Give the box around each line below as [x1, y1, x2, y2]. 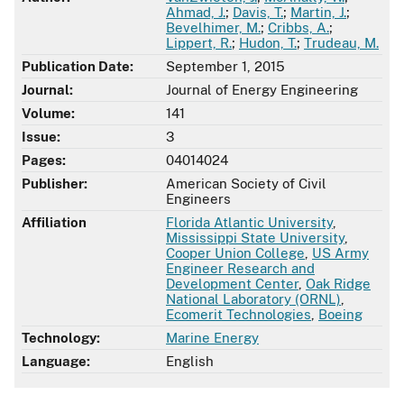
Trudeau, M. [304, 35, 379, 51]
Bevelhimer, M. [166, 20, 261, 36]
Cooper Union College [166, 245, 305, 262]
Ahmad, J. [166, 5, 225, 21]
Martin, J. [290, 5, 346, 21]
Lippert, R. [166, 35, 232, 51]
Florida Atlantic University [166, 215, 333, 231]
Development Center [166, 276, 298, 292]
